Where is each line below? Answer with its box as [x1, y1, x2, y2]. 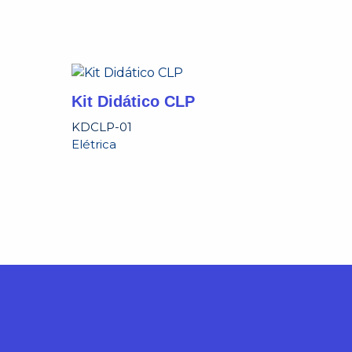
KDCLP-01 [71, 119, 132, 134]
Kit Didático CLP [71, 93, 195, 110]
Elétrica [71, 137, 116, 152]
